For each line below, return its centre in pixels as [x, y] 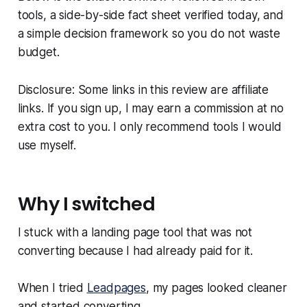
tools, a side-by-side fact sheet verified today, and [150, 15]
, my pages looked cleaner [216, 288]
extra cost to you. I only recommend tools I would [149, 127]
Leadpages [116, 288]
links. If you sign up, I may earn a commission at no [150, 109]
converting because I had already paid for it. [135, 251]
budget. [38, 52]
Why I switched [86, 204]
